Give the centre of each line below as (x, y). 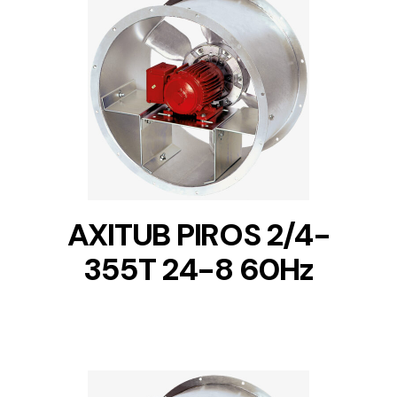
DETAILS (198, 95)
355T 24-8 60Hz (198, 270)
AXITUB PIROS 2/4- (198, 235)
